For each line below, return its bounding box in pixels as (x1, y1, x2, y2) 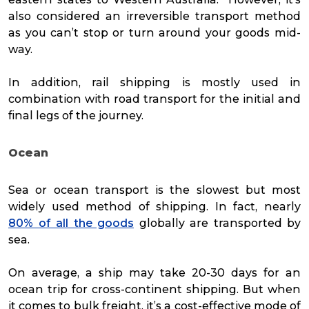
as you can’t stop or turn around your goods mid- (8, 26, 301, 39)
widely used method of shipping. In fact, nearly (8, 199, 301, 213)
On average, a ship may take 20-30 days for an (8, 266, 301, 279)
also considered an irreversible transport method (8, 9, 301, 23)
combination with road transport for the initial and (8, 92, 301, 106)
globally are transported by (134, 216, 301, 230)
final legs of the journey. (8, 108, 146, 122)
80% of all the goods (8, 216, 134, 230)
